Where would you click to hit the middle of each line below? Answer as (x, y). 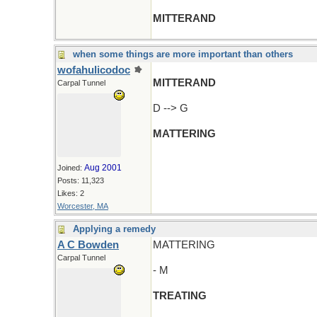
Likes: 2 (71, 193)
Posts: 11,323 (81, 180)
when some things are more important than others (183, 54)
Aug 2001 (103, 168)
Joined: (71, 168)
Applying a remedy (114, 229)
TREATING (180, 296)
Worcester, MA (83, 206)
